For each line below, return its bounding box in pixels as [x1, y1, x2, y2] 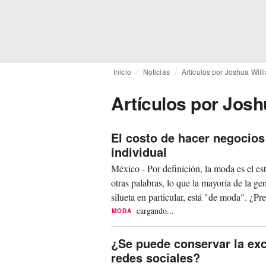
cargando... [137, 205, 175, 216]
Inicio [113, 66, 131, 77]
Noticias [142, 66, 170, 77]
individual [111, 143, 167, 160]
